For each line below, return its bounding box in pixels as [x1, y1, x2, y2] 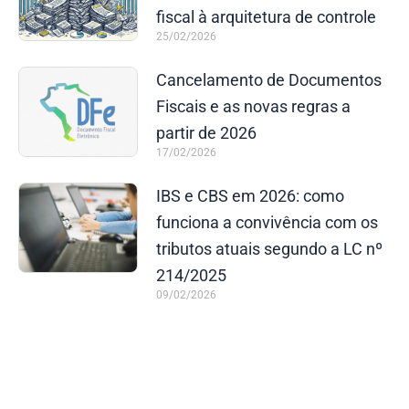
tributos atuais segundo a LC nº [155, 239, 383, 258]
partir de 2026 [155, 123, 257, 142]
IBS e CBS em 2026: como [155, 186, 344, 205]
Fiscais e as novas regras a [155, 97, 351, 116]
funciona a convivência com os [155, 213, 378, 232]
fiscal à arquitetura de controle [155, 7, 376, 26]
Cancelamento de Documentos [155, 70, 382, 89]
